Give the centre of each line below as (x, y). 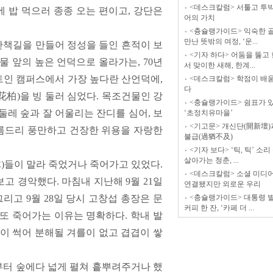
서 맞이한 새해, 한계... (220, 65)
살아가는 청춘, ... (211, 160)
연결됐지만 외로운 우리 (222, 184)
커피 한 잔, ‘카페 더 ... (219, 208)
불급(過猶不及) (208, 136)
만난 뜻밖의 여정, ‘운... (221, 41)
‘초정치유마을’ (208, 113)
